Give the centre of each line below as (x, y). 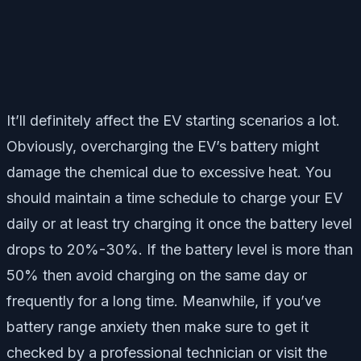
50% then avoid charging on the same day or (157, 275)
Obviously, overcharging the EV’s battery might (163, 146)
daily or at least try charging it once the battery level (179, 223)
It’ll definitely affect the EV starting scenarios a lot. (173, 120)
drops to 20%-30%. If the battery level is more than (180, 249)
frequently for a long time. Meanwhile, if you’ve (164, 301)
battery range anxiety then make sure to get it (158, 326)
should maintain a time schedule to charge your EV (174, 197)
